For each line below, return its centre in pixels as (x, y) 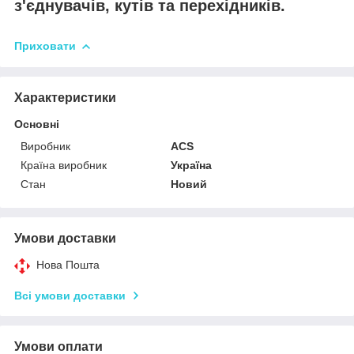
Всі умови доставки (70, 295)
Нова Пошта (68, 264)
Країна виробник (64, 165)
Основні (37, 124)
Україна (192, 165)
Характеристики (65, 97)
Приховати (45, 46)
